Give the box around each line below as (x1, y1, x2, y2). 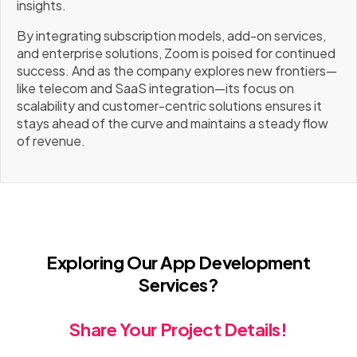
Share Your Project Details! (69, 318, 288, 341)
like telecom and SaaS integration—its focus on (17, 80, 294, 97)
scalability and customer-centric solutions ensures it (17, 97, 322, 115)
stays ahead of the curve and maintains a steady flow (17, 115, 328, 132)
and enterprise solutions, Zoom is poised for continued (17, 45, 335, 62)
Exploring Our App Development (46, 251, 311, 274)
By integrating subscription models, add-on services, (17, 27, 326, 45)
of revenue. (17, 132, 85, 150)
